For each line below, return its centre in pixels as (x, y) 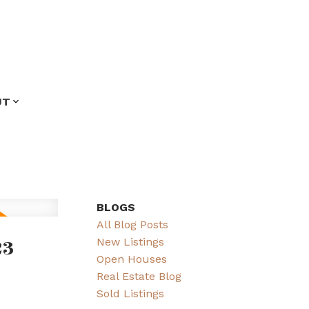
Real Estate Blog (139, 276)
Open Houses (132, 259)
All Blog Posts (133, 224)
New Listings (131, 241)
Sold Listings (131, 293)
